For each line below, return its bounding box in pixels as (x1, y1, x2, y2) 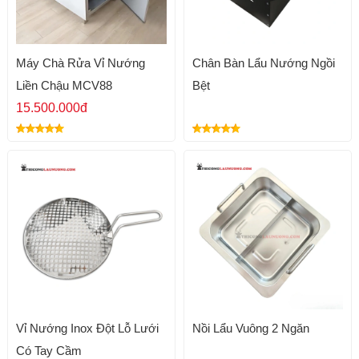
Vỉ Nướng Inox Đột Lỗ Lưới (15, 321, 159, 336)
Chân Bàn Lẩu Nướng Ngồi (192, 56, 335, 71)
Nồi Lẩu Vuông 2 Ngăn (192, 321, 309, 336)
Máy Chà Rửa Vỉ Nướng (15, 56, 145, 71)
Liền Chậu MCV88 (15, 79, 112, 93)
